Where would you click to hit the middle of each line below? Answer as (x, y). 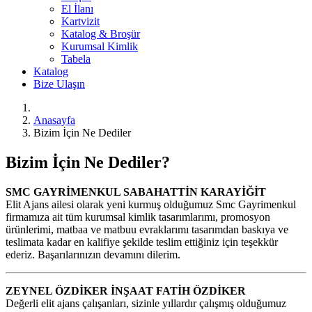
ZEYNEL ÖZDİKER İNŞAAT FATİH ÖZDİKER (126, 290)
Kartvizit (80, 21)
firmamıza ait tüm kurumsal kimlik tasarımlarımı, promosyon (138, 217)
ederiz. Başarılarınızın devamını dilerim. (93, 254)
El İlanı (77, 8)
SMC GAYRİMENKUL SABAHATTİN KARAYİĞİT (136, 192)
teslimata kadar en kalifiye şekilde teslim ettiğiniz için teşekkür (142, 242)
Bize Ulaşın (59, 84)
